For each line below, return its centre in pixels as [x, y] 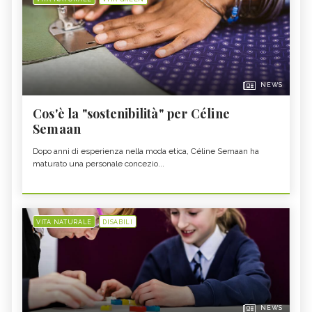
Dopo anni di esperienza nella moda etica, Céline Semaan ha [146, 151]
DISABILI [118, 223]
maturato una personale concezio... [99, 164]
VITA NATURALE [64, 223]
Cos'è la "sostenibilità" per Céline [131, 114]
